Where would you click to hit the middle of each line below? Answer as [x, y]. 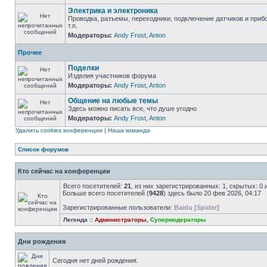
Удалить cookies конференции [59, 130]
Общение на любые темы [113, 101]
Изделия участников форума [112, 76]
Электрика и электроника [113, 11]
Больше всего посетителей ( [106, 193]
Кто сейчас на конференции [64, 171]
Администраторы [121, 220]
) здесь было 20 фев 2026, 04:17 [212, 193]
